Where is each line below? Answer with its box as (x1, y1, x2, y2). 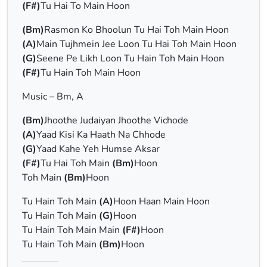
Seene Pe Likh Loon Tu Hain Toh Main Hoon (36, 52, 224, 65)
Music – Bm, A (22, 90, 83, 103)
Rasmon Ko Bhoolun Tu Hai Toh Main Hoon (44, 23, 229, 36)
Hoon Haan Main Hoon (113, 195, 210, 208)
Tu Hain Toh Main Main (22, 223, 122, 237)
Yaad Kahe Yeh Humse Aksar (36, 142, 160, 156)
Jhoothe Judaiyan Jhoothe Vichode (44, 114, 188, 127)
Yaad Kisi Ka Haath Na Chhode (36, 128, 166, 141)
